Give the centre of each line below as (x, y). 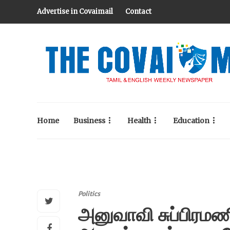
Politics (89, 194)
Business (89, 121)
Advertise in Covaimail (75, 12)
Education (191, 121)
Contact (138, 12)
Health (139, 121)
